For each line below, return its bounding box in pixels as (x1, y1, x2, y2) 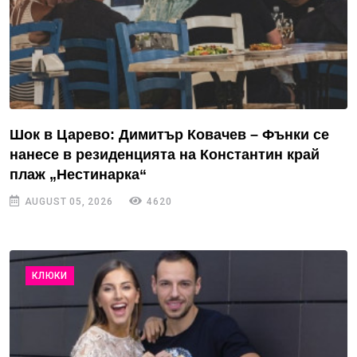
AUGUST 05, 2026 (21, 196, 113, 207)
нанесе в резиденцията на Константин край (10, 147, 320, 163)
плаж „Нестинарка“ (10, 167, 147, 182)
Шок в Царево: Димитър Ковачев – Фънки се (10, 127, 329, 143)
